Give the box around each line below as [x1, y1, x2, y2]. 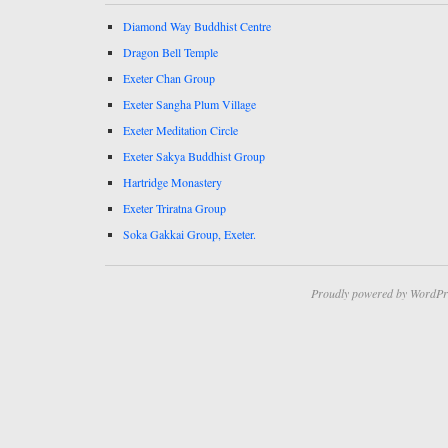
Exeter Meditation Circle [123, 121, 238, 138]
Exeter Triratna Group [123, 199, 226, 216]
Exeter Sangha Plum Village [123, 95, 256, 112]
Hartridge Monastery [123, 173, 222, 190]
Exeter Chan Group [123, 69, 215, 86]
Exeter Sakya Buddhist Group [123, 147, 265, 164]
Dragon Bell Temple [123, 43, 218, 60]
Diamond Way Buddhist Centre [123, 17, 271, 34]
